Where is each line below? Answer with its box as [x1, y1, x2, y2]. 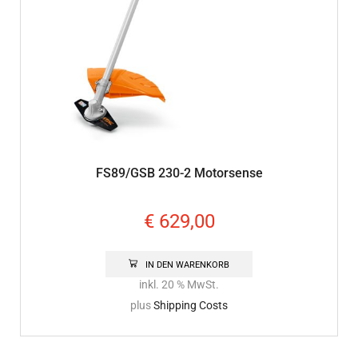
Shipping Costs [153, 299, 228, 313]
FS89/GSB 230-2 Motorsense [95, 165, 263, 181]
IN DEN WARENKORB [145, 259, 230, 270]
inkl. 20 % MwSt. [139, 277, 219, 292]
